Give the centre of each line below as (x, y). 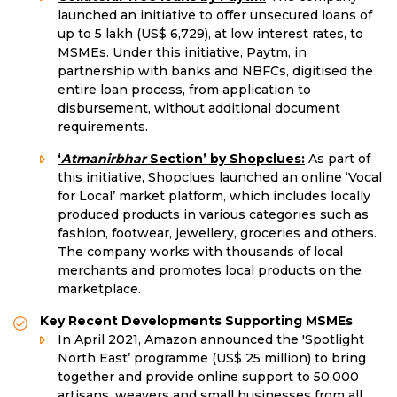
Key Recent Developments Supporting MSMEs (196, 321)
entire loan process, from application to (184, 90)
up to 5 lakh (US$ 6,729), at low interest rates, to (210, 34)
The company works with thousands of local (200, 252)
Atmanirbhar (104, 159)
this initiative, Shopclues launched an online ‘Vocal (220, 178)
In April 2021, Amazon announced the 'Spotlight (211, 340)
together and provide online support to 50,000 (208, 377)
